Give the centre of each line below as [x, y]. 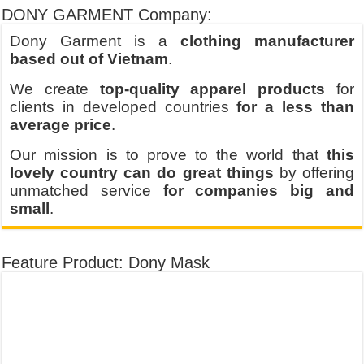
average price [61, 125]
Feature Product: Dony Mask [106, 262]
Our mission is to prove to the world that [168, 155]
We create [55, 89]
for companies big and [258, 191]
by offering [314, 173]
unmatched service [87, 191]
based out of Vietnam [89, 59]
